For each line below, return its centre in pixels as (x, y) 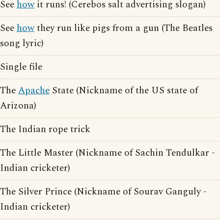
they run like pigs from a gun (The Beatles (124, 28)
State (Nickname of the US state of (124, 91)
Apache (34, 91)
